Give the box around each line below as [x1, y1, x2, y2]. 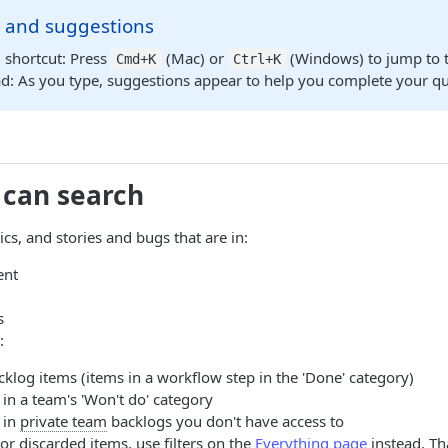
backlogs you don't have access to [107, 411, 344, 431]
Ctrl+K [233, 51, 282, 67]
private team [20, 411, 107, 431]
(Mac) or [161, 48, 228, 68]
